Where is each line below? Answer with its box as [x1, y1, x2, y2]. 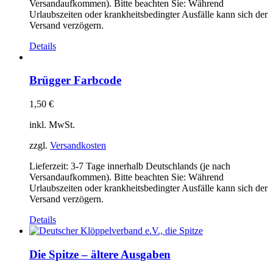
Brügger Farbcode [29, 74, 121, 87]
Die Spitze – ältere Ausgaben [29, 247, 171, 261]
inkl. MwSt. [29, 119, 75, 130]
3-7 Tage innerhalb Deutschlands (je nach [71, 160, 230, 171]
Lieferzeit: [29, 160, 71, 171]
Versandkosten [50, 140, 106, 151]
